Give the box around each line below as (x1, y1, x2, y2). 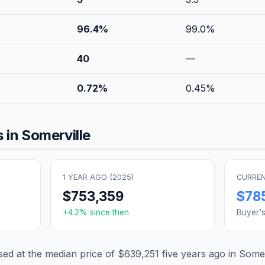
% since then (79, 207, 129, 217)
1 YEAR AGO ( (62, 172, 112, 182)
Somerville (21, 126, 91, 144)
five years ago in (159, 247, 239, 260)
